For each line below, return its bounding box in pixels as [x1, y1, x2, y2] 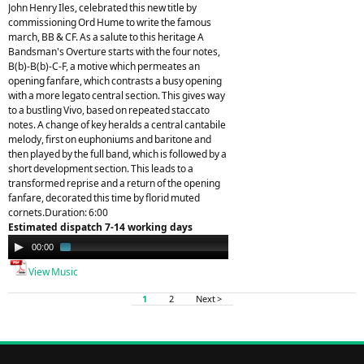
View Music [27, 264, 78, 279]
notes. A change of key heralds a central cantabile [8, 117, 226, 132]
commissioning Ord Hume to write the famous [8, 15, 211, 29]
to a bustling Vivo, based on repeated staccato [8, 102, 210, 117]
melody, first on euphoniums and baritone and [8, 132, 211, 146]
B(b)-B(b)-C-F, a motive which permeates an [8, 58, 200, 73]
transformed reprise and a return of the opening [8, 175, 220, 190]
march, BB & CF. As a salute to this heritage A [8, 29, 204, 44]
